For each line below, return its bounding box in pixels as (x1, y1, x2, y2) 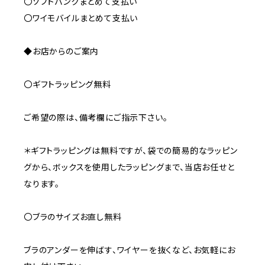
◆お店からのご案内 (24, 46, 99, 56)
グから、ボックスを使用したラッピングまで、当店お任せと (24, 161, 235, 172)
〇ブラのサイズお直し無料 (24, 211, 122, 222)
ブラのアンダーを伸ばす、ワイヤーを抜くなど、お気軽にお (24, 244, 235, 255)
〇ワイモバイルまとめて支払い (24, 12, 138, 23)
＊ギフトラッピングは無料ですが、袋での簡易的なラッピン (24, 145, 238, 156)
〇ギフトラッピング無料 (24, 79, 111, 89)
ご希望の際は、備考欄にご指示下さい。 (24, 112, 168, 122)
